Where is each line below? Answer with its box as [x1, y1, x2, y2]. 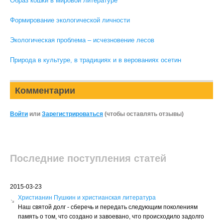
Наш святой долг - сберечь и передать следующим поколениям [18, 204, 198, 211]
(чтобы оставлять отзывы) [103, 111, 184, 117]
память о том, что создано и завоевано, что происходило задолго [18, 213, 204, 220]
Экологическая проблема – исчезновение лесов [10, 36, 154, 44]
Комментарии [15, 86, 75, 96]
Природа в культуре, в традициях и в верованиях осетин [10, 56, 181, 64]
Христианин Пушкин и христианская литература [18, 194, 156, 201]
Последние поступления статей [10, 153, 166, 164]
